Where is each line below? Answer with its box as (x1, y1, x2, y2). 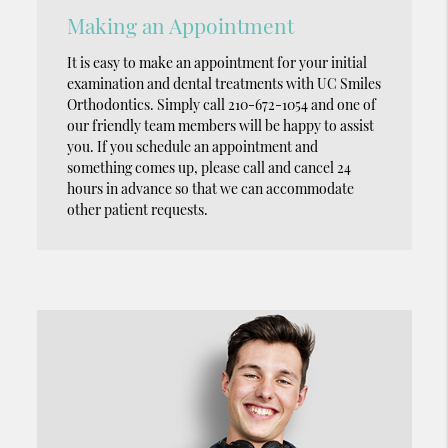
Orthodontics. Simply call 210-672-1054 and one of (66, 94, 376, 114)
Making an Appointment (66, 10, 294, 39)
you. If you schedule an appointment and (66, 136, 318, 156)
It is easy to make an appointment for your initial (66, 52, 367, 72)
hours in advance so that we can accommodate (66, 178, 354, 198)
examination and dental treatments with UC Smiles (66, 73, 381, 93)
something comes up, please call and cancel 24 (66, 157, 351, 177)
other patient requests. (66, 199, 208, 219)
